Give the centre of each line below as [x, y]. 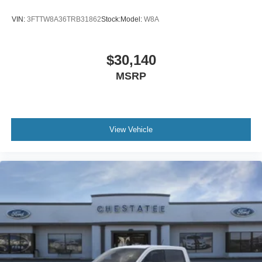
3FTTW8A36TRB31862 [64, 20]
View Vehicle [131, 130]
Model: [132, 20]
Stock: [111, 20]
